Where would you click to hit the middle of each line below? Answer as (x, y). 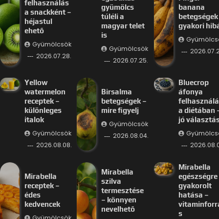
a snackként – (48, 12)
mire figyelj (120, 110)
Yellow (36, 83)
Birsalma (117, 92)
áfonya (190, 92)
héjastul (38, 21)
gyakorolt (195, 186)
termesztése (123, 190)
